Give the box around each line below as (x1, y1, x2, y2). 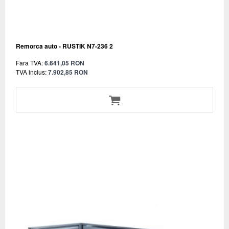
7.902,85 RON (48, 67, 88, 77)
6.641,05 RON (44, 58, 84, 67)
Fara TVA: (16, 58, 43, 67)
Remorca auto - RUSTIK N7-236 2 (16, 41, 113, 51)
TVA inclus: (16, 67, 47, 76)
